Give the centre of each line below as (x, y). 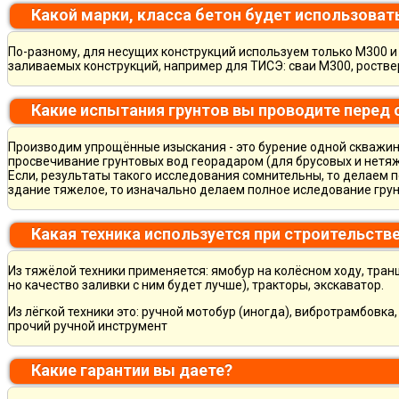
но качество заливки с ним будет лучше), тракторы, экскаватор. (196, 285)
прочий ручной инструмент (88, 326)
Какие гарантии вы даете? (132, 370)
